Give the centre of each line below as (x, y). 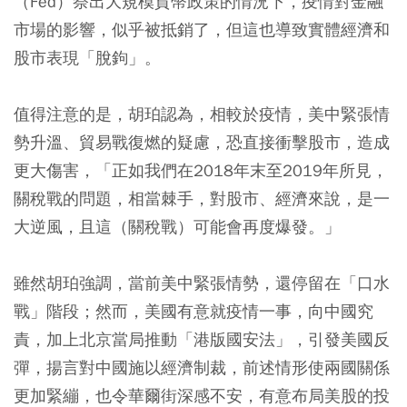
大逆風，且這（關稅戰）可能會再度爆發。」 (177, 226)
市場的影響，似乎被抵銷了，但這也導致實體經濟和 (202, 29)
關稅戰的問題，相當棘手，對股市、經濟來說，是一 (202, 198)
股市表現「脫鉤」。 (87, 57)
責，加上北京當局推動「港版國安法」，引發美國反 (202, 339)
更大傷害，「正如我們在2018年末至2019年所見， (201, 170)
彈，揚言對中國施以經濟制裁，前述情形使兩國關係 (202, 367)
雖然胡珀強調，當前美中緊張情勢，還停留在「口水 (202, 283)
